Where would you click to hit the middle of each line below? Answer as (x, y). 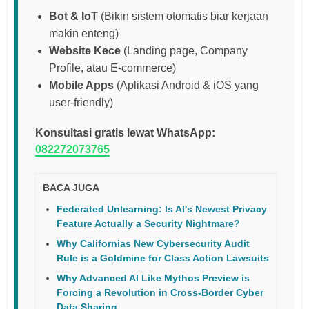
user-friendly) (81, 103)
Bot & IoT (73, 17)
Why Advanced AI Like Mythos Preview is (153, 278)
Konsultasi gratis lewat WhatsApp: (125, 133)
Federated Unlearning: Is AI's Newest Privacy (162, 209)
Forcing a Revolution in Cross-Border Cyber (160, 292)
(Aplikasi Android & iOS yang (186, 86)
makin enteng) (84, 34)
